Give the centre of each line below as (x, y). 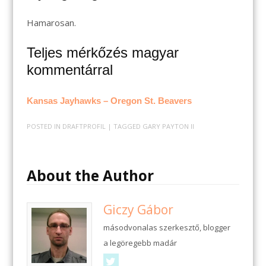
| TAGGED (125, 126)
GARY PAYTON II (168, 126)
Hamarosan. (51, 23)
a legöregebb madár (140, 243)
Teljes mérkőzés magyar (102, 53)
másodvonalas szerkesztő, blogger (167, 227)
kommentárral (69, 70)
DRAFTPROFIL (84, 126)
